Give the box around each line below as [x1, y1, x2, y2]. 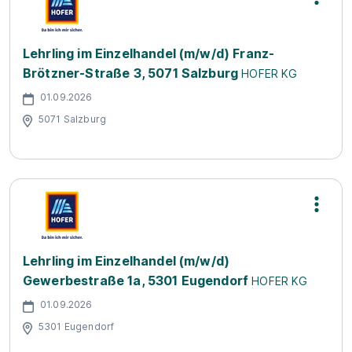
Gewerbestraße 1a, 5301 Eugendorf [23, 272, 249, 288]
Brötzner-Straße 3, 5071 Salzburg [23, 64, 239, 81]
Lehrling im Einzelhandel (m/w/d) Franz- [23, 45, 275, 61]
